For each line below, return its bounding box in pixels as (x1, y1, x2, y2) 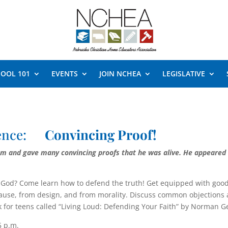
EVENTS (51, 68, 78, 78)
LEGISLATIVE (162, 68, 205, 78)
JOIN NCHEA (99, 68, 141, 78)
